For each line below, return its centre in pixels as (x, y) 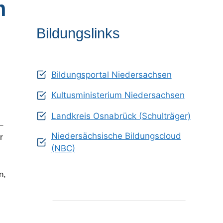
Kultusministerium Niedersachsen (118, 95)
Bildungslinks (78, 33)
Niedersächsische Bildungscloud (116, 136)
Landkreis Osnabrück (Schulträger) (121, 116)
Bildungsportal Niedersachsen (111, 74)
